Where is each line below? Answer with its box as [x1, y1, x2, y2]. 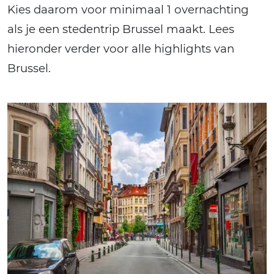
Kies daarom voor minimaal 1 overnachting [7, 2, 249, 17]
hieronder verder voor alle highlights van [7, 41, 234, 56]
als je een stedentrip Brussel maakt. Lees [7, 21, 234, 36]
